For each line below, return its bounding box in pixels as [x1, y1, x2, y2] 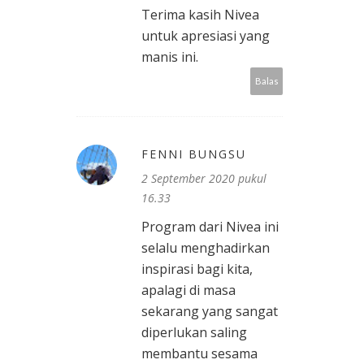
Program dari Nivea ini [141, 218, 279, 236]
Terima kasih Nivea [141, 6, 259, 24]
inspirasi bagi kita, [141, 260, 253, 279]
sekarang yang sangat [141, 302, 278, 321]
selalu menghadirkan [141, 239, 270, 258]
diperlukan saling [141, 323, 247, 342]
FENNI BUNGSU [141, 146, 246, 162]
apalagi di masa [141, 281, 236, 300]
